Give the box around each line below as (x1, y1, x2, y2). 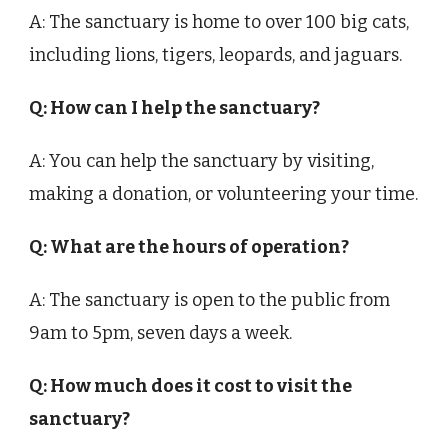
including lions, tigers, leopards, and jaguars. (29, 44, 402, 67)
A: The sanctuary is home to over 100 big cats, (29, 11, 409, 34)
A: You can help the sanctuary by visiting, (29, 150, 374, 173)
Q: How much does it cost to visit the (29, 375, 352, 398)
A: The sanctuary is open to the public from (29, 289, 390, 312)
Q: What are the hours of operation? (29, 236, 349, 259)
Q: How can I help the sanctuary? (29, 97, 320, 120)
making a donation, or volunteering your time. (29, 183, 418, 206)
